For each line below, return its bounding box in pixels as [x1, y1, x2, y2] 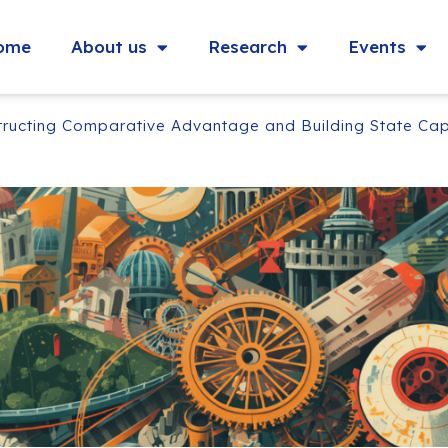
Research [208, 36, 287, 58]
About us [71, 36, 147, 58]
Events [348, 36, 406, 58]
